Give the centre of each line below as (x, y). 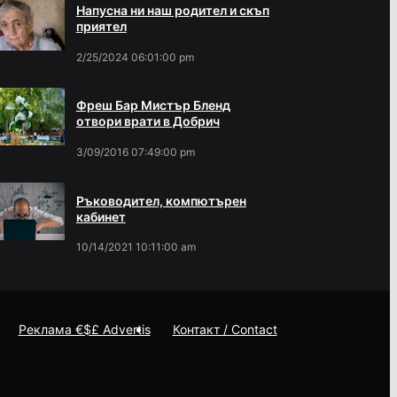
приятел (101, 27)
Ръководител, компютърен (161, 200)
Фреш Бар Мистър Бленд (153, 105)
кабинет (101, 216)
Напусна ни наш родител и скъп (172, 11)
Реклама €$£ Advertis (84, 330)
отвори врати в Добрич (148, 121)
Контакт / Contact (225, 330)
